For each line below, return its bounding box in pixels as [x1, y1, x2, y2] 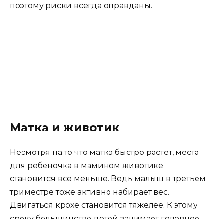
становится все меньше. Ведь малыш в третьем [10, 174, 206, 184]
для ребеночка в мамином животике [10, 161, 163, 171]
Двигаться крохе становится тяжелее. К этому [10, 200, 197, 210]
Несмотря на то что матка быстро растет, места [10, 148, 199, 157]
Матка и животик [10, 121, 119, 135]
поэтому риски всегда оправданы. [10, 1, 152, 11]
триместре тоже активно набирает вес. [10, 187, 169, 197]
